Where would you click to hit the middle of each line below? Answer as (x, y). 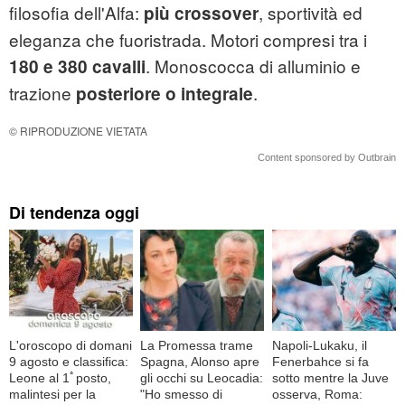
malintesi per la (52, 394)
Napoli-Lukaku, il (319, 345)
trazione (42, 93)
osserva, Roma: (317, 394)
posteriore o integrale (165, 94)
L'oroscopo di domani (71, 345)
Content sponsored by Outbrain (327, 158)
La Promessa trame (197, 345)
